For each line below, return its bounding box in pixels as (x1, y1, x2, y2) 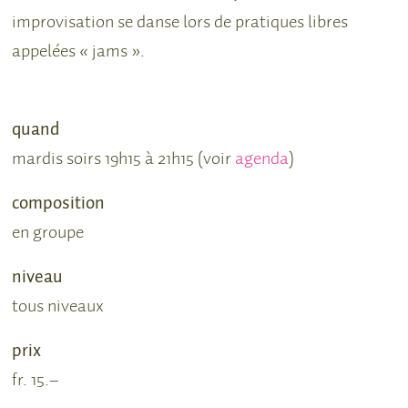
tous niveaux (12, 291, 105, 320)
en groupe (12, 218, 85, 246)
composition (12, 189, 106, 217)
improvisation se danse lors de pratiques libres (12, 7, 349, 36)
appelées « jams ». (12, 36, 146, 65)
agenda (235, 144, 290, 172)
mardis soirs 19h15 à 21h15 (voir (12, 144, 236, 172)
